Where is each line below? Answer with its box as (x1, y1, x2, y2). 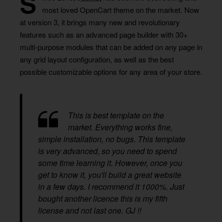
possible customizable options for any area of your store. (20, 66, 202, 77)
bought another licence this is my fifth (38, 193, 167, 204)
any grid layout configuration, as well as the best (20, 54, 174, 64)
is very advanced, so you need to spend (38, 145, 177, 157)
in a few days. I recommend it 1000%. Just (38, 181, 184, 192)
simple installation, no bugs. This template (38, 133, 185, 145)
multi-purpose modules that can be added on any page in (20, 42, 202, 52)
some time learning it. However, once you (38, 157, 182, 168)
